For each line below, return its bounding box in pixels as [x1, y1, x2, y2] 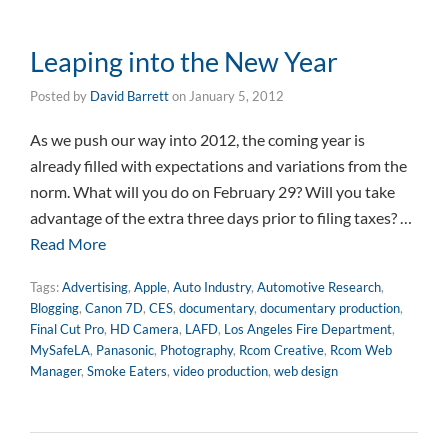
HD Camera [110, 321, 179, 337]
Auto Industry [173, 279, 251, 295]
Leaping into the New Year [30, 45, 338, 78]
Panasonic [96, 342, 154, 358]
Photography [160, 342, 233, 358]
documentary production [260, 300, 400, 316]
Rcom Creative [239, 342, 324, 358]
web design [274, 363, 338, 379]
